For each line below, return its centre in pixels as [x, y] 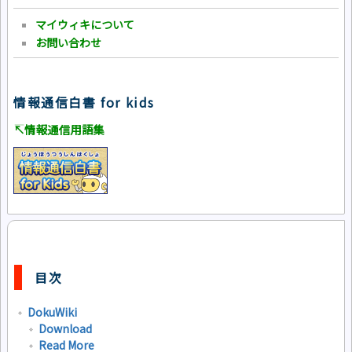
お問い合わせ [68, 42]
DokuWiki [52, 312]
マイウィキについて [85, 24]
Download [65, 328]
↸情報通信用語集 [59, 129]
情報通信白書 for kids [84, 103]
